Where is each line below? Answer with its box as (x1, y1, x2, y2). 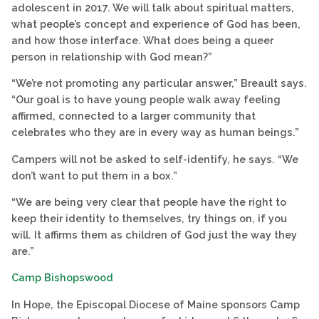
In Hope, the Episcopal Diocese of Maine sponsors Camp (11, 298, 300, 310)
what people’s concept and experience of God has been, (11, 17, 300, 30)
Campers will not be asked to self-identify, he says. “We (11, 152, 298, 165)
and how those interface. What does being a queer (11, 33, 273, 46)
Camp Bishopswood (11, 271, 113, 284)
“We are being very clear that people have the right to (11, 196, 286, 209)
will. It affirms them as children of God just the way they (11, 229, 297, 241)
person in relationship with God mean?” (11, 50, 212, 63)
